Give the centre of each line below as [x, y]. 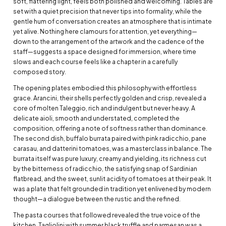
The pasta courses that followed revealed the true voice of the [107, 215]
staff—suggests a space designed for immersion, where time [105, 51]
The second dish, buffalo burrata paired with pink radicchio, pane [110, 138]
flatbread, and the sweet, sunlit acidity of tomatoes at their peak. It [112, 179]
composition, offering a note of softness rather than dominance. [110, 128]
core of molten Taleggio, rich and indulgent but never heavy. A [104, 108]
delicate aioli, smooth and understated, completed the [96, 118]
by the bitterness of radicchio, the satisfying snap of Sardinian [105, 168]
